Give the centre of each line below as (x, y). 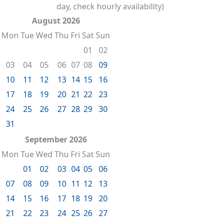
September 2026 (56, 140)
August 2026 (56, 21)
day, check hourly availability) (110, 7)
